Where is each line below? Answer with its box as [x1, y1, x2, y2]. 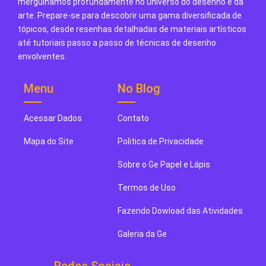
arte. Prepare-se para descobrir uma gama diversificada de [18, 10, 242, 20]
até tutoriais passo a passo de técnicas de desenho [18, 37, 216, 47]
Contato [117, 113, 149, 123]
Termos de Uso [117, 182, 176, 192]
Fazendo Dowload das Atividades [117, 205, 243, 216]
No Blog [117, 81, 160, 96]
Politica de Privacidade [117, 136, 204, 146]
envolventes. [18, 51, 66, 61]
